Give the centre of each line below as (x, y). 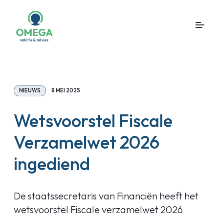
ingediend (52, 164)
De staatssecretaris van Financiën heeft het (106, 196)
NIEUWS (30, 90)
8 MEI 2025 (66, 90)
